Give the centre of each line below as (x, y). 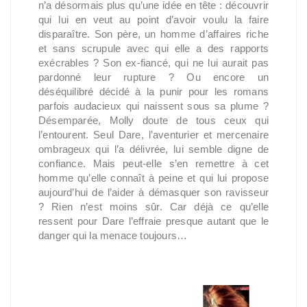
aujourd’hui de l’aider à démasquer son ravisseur (153, 192)
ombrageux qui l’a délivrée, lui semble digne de (153, 149)
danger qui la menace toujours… (113, 235)
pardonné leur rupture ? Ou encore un (153, 77)
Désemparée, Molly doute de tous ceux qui (153, 120)
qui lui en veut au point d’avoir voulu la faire (153, 20)
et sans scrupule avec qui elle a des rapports (153, 48)
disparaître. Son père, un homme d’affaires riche (153, 34)
